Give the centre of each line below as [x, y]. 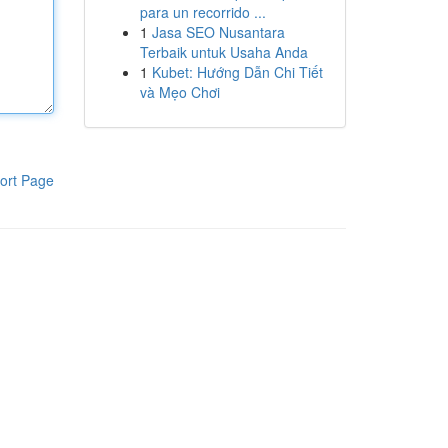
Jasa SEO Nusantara [218, 32]
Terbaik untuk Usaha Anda [223, 52]
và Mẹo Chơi [179, 92]
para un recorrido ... [202, 12]
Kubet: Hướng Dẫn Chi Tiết [237, 72]
